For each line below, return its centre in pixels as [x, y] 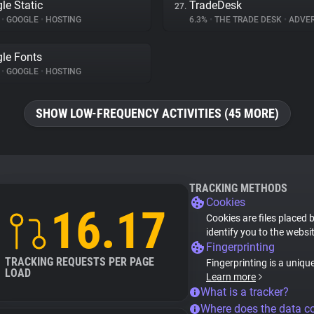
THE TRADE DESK [248, 20]
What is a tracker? [245, 292]
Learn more [231, 277]
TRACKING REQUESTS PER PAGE [80, 262]
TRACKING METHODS [238, 188]
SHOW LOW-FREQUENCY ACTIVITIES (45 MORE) [157, 113]
